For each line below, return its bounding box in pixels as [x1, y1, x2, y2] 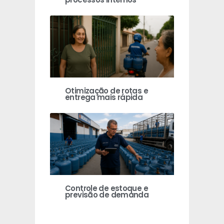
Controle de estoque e [65, 183, 148, 194]
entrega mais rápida [65, 92, 143, 103]
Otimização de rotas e [65, 85, 148, 96]
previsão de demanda [65, 189, 149, 200]
